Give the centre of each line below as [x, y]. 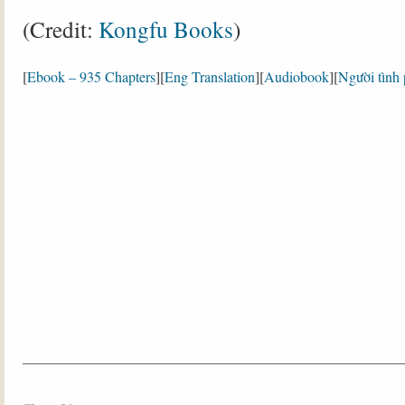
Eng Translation [210, 76]
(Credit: [58, 29]
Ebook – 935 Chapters [91, 76]
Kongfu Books [163, 29]
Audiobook [297, 76]
